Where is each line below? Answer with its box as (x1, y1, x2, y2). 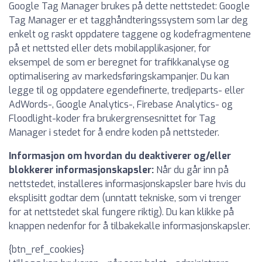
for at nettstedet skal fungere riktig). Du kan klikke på (9, 206, 234, 218)
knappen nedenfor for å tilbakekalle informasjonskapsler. (9, 220, 250, 232)
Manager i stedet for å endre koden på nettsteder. (9, 126, 219, 139)
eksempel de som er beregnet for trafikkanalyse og (9, 56, 229, 68)
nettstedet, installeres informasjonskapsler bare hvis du (9, 178, 246, 190)
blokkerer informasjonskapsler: (9, 164, 154, 176)
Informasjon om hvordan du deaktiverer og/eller (9, 150, 231, 162)
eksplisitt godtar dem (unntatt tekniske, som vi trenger (9, 192, 241, 204)
